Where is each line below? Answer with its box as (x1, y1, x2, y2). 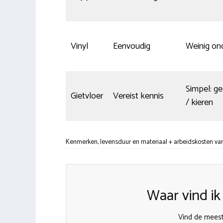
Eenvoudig (113, 38, 150, 54)
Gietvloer (71, 88, 103, 104)
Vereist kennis (113, 88, 164, 104)
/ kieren (186, 95, 213, 110)
